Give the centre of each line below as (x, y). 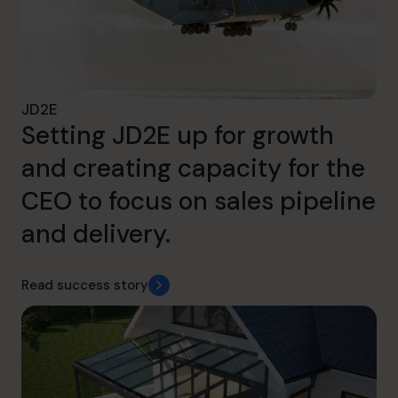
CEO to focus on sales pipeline (199, 201)
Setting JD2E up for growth (178, 135)
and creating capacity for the (193, 168)
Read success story (85, 285)
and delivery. (96, 234)
